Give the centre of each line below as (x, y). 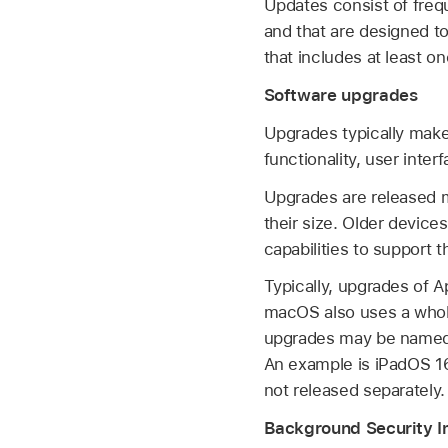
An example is (319, 364)
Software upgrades (340, 94)
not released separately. (354, 390)
